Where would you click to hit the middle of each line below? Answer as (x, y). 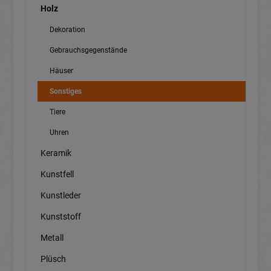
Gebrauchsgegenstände (88, 51)
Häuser (61, 71)
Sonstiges (66, 92)
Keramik (56, 153)
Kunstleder (61, 196)
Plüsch (53, 259)
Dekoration (67, 30)
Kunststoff (61, 217)
